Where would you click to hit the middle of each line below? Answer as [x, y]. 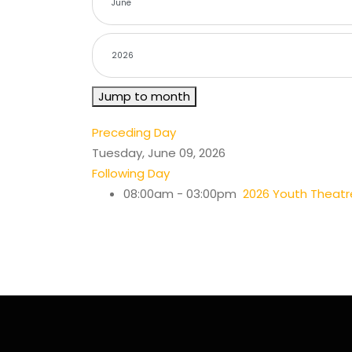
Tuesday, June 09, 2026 [159, 152]
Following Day [131, 173]
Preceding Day [134, 132]
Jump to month [144, 96]
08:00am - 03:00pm [183, 193]
